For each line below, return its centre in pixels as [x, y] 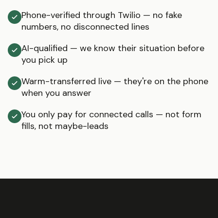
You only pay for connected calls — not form [111, 114]
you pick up [45, 60]
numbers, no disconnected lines [85, 27]
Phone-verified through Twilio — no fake [102, 15]
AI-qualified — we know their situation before [113, 48]
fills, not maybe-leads [65, 126]
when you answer [56, 93]
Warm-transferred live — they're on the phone [115, 81]
